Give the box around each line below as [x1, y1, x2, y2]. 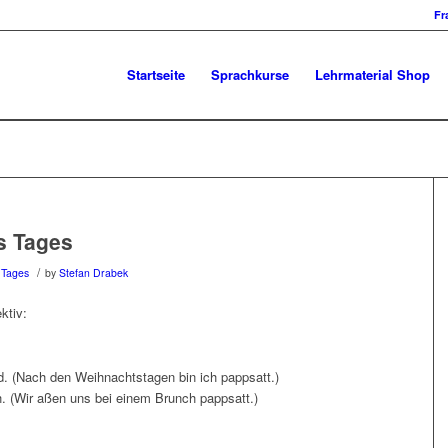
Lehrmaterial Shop [315, 65, 430, 84]
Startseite [127, 65, 185, 84]
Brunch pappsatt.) [155, 388, 258, 408]
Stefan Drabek [59, 265, 128, 280]
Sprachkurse [211, 65, 289, 84]
